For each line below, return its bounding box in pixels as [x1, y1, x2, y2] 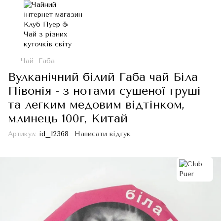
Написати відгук [74, 130, 131, 138]
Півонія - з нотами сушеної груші [8, 84, 201, 98]
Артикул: [8, 130, 37, 138]
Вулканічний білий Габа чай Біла [8, 70, 198, 84]
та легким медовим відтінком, [8, 98, 185, 111]
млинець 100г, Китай [8, 111, 128, 125]
